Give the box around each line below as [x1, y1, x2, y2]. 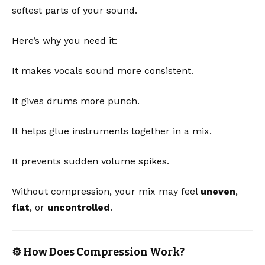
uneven [201, 185, 235, 197]
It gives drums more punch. [12, 95, 140, 106]
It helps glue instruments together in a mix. [12, 125, 212, 137]
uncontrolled [47, 201, 110, 213]
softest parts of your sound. [12, 4, 137, 16]
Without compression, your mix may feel [12, 185, 201, 197]
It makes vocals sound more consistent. [12, 64, 193, 76]
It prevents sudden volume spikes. [12, 155, 169, 167]
